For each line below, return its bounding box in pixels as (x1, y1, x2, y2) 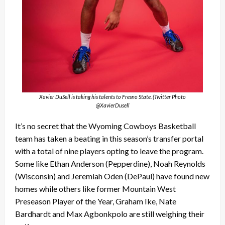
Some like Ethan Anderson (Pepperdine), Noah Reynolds (15, 158, 205, 168)
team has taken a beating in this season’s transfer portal (15, 133, 203, 143)
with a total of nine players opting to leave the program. (15, 146, 203, 156)
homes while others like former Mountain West (15, 183, 176, 193)
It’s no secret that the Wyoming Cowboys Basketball (15, 121, 196, 131)
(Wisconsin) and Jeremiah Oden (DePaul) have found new (15, 171, 209, 181)
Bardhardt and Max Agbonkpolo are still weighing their (15, 208, 204, 218)
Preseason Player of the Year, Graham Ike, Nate (15, 196, 176, 206)
